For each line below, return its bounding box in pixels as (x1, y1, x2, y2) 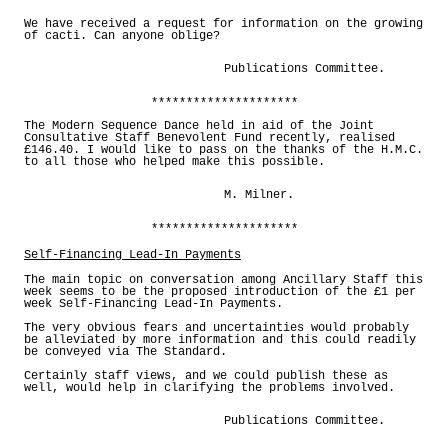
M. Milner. (224, 188, 294, 203)
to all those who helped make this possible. (24, 155, 325, 170)
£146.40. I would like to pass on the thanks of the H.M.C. (24, 143, 423, 158)
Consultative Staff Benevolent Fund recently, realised (24, 131, 395, 146)
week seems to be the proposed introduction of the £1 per (24, 285, 416, 300)
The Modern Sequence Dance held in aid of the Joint (24, 119, 374, 134)
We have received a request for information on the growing (24, 17, 423, 32)
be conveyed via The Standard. (24, 345, 227, 360)
